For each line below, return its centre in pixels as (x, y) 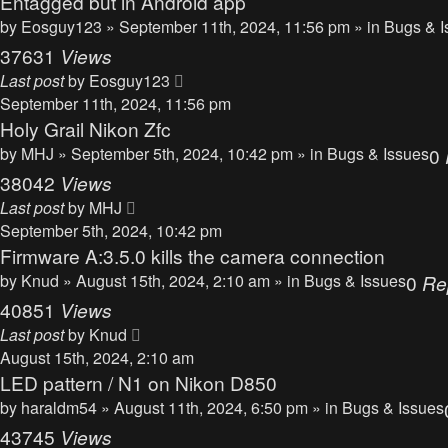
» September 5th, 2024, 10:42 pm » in (192, 153)
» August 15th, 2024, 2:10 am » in (183, 280)
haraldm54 (59, 407)
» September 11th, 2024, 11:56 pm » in (245, 26)
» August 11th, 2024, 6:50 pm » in (221, 407)
